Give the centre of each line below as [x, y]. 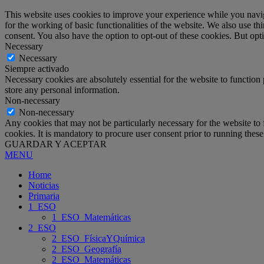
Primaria [44, 196]
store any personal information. [62, 90]
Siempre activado [37, 68]
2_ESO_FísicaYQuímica [98, 238]
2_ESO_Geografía [87, 249]
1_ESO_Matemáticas [91, 217]
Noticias [44, 185]
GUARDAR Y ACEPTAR [56, 144]
